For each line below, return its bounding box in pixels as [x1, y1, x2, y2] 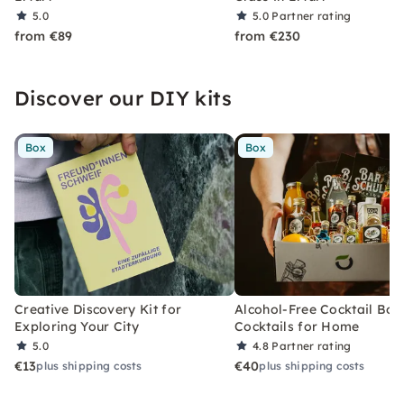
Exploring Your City [14, 318, 140, 335]
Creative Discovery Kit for [14, 301, 182, 317]
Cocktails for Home [234, 318, 360, 335]
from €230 [234, 28, 301, 44]
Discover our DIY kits [14, 86, 233, 111]
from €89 [14, 28, 73, 44]
